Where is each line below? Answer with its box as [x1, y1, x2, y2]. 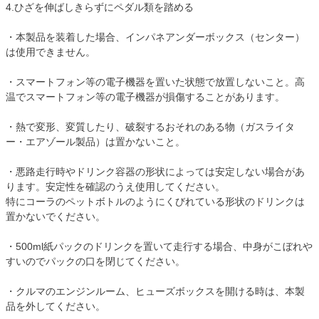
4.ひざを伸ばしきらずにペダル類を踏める [6, 1, 194, 14]
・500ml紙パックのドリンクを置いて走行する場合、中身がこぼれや [6, 241, 313, 253]
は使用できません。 [6, 46, 95, 58]
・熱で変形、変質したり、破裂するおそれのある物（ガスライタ [6, 121, 295, 133]
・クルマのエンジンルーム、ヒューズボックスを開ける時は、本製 [6, 286, 305, 298]
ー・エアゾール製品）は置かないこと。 [6, 136, 185, 148]
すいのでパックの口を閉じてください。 [6, 256, 185, 268]
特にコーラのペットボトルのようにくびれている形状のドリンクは [6, 196, 305, 208]
